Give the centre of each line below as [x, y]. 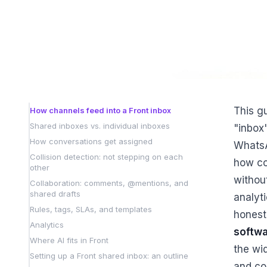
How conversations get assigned [91, 141]
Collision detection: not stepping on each [106, 156]
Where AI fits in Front [69, 240]
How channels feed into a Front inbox [100, 110]
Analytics [47, 224]
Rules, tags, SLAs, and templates [91, 209]
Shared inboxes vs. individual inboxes [100, 125]
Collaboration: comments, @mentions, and [109, 183]
